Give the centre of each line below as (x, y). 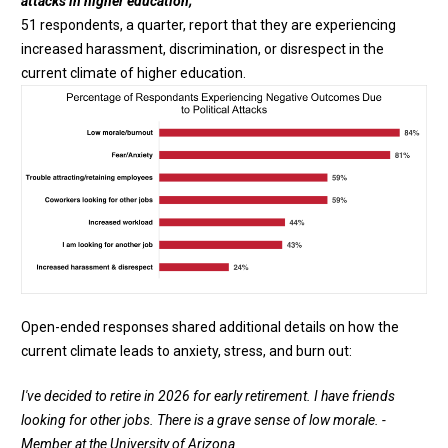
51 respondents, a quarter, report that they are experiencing (208, 25)
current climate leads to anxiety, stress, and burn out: (188, 350)
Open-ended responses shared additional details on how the (210, 326)
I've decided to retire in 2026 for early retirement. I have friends (208, 395)
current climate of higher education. (133, 73)
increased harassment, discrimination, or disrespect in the (202, 49)
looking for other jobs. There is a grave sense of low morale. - (203, 419)
